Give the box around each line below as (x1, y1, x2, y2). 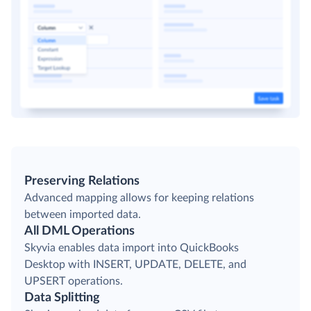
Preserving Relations (24, 175, 140, 188)
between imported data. (24, 209, 141, 221)
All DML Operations (24, 225, 135, 238)
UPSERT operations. (24, 276, 123, 287)
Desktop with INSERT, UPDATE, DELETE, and (24, 259, 246, 271)
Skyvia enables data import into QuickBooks (24, 242, 239, 254)
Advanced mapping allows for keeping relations (24, 192, 254, 204)
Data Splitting (24, 292, 100, 305)
